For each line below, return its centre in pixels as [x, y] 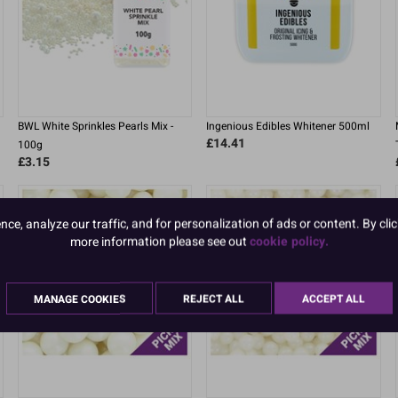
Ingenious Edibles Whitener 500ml [288, 127]
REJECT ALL [213, 299]
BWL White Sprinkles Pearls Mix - [95, 127]
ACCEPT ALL [333, 299]
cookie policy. [289, 242]
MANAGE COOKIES [79, 299]
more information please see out [159, 242]
